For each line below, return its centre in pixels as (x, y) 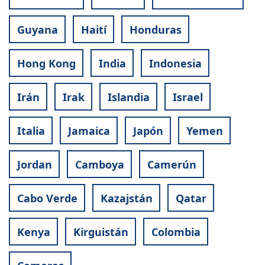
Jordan (34, 164)
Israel (188, 97)
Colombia (176, 232)
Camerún (172, 164)
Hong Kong (46, 63)
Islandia (128, 97)
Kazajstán (126, 198)
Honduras (155, 29)
